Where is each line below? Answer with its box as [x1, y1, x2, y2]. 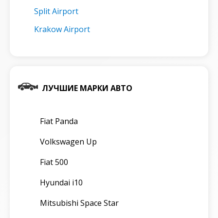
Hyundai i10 [40, 177, 83, 188]
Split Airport [34, 5, 78, 17]
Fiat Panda [40, 115, 78, 127]
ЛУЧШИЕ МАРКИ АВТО [42, 82, 132, 93]
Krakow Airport [34, 23, 90, 35]
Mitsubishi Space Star [40, 197, 119, 208]
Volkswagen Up [40, 136, 97, 147]
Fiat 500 [40, 156, 68, 167]
